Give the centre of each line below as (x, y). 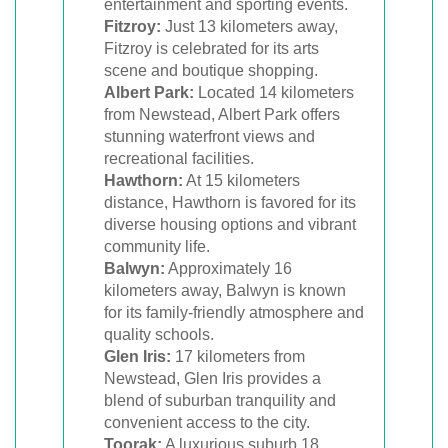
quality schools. (159, 334)
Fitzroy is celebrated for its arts (211, 48)
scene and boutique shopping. (211, 70)
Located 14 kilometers (274, 92)
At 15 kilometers (241, 180)
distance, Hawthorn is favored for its (230, 202)
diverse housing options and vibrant (230, 224)
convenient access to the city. (207, 422)
